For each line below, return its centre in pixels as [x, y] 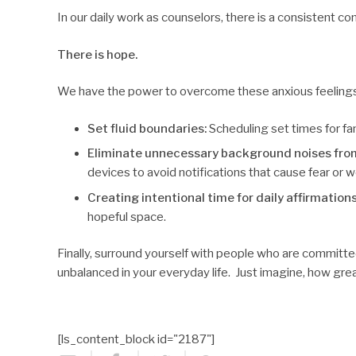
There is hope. [97, 54]
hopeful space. [126, 217]
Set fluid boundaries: [147, 128]
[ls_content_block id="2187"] [136, 339]
